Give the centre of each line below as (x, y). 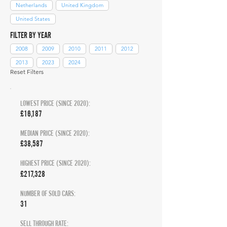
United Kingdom (82, 5)
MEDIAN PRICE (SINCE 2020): (55, 133)
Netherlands (31, 5)
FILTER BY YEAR (31, 35)
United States (33, 19)
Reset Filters (27, 72)
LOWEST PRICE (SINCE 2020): (55, 103)
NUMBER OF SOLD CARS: (48, 193)
